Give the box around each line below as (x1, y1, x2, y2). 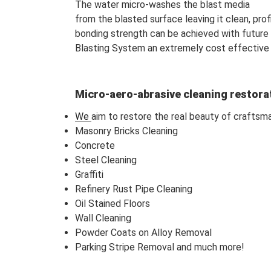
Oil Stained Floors (75, 198, 151, 210)
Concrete (75, 140, 116, 152)
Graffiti (75, 169, 104, 181)
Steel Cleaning (75, 154, 137, 166)
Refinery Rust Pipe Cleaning (75, 183, 193, 195)
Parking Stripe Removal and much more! (75, 241, 245, 253)
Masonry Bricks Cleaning (75, 125, 178, 137)
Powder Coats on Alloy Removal (75, 227, 212, 239)
